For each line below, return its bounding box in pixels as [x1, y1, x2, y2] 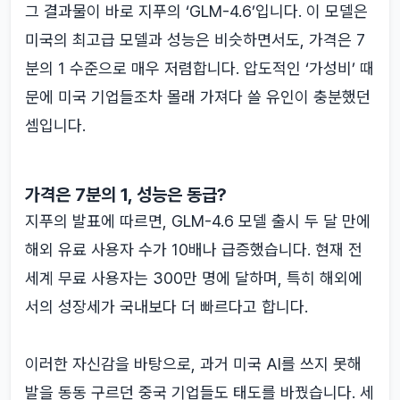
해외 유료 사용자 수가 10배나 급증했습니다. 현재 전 [25, 240, 362, 259]
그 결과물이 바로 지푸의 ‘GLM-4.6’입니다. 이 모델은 [25, 2, 368, 21]
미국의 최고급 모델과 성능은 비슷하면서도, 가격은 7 [25, 30, 365, 49]
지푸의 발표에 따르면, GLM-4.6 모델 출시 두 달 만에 [25, 212, 371, 230]
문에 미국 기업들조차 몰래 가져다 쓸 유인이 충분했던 [25, 87, 371, 106]
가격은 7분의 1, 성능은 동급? [25, 184, 227, 205]
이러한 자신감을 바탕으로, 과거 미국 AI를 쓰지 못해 [25, 354, 362, 373]
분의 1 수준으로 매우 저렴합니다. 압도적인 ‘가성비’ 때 [25, 59, 374, 78]
